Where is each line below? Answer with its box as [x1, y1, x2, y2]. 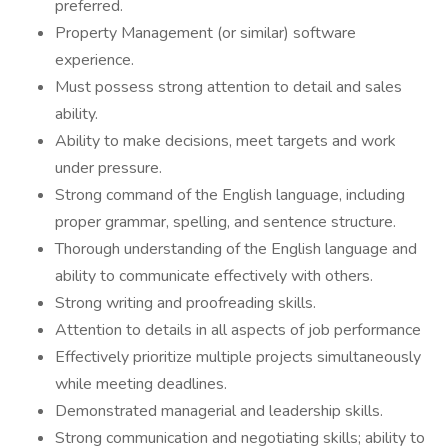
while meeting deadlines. [55, 373, 227, 395]
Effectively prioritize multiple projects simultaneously [55, 346, 421, 368]
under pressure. [55, 157, 162, 179]
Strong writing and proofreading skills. [55, 292, 316, 314]
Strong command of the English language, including [55, 184, 405, 206]
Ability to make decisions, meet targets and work [55, 130, 396, 152]
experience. [55, 49, 134, 71]
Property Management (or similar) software [55, 22, 356, 44]
